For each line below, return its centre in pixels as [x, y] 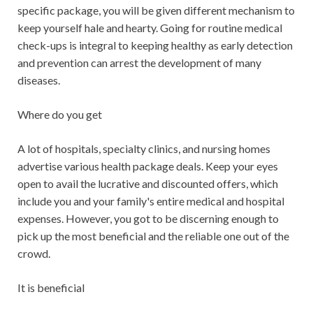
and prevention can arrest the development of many [139, 63]
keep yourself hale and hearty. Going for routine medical [150, 28]
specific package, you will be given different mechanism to [156, 10]
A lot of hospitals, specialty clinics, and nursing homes [144, 148]
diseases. [39, 80]
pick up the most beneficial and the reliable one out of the [153, 236]
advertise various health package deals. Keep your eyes [148, 166]
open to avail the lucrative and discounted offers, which [148, 183]
